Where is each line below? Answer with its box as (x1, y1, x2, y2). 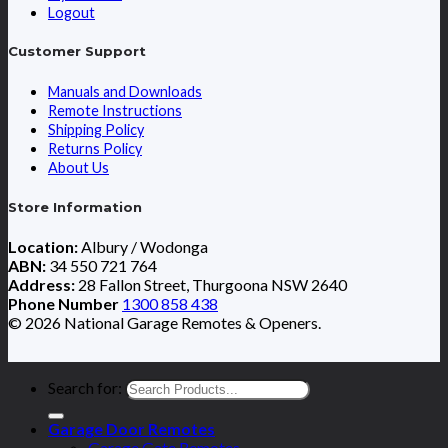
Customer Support (8, 43, 146, 60)
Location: (8, 236, 78, 256)
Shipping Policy (48, 121, 144, 139)
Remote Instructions (48, 102, 182, 120)
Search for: (48, 377, 122, 397)
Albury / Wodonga (78, 236, 208, 256)
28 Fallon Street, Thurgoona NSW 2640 (75, 274, 347, 294)
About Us (48, 159, 109, 177)
